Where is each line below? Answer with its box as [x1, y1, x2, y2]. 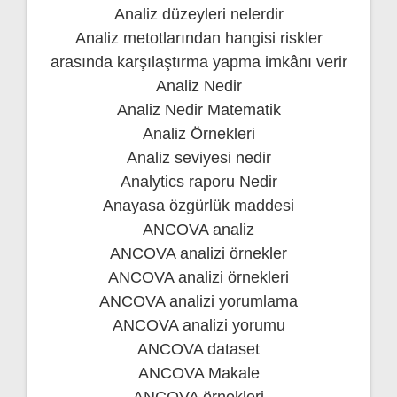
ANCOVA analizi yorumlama [99, 292, 298, 310]
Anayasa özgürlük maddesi [103, 196, 294, 214]
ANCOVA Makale [137, 363, 260, 382]
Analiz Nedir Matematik [116, 100, 281, 119]
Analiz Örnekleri [142, 124, 255, 143]
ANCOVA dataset [137, 339, 260, 358]
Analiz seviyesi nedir [126, 148, 271, 167]
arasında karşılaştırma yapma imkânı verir [50, 52, 347, 71]
